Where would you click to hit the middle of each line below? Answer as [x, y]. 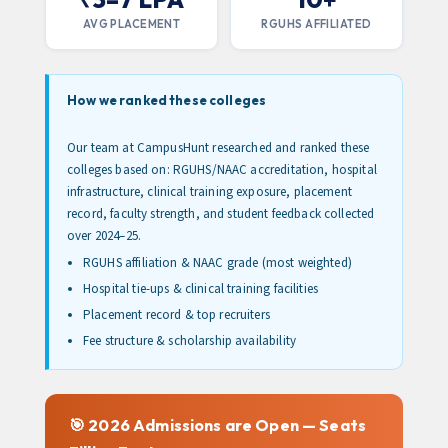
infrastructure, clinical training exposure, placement [209, 192]
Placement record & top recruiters [176, 315]
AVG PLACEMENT [131, 24]
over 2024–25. [104, 236]
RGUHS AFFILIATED [316, 24]
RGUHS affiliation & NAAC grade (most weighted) [217, 263]
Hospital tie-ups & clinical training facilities [201, 289]
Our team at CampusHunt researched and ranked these [218, 148]
